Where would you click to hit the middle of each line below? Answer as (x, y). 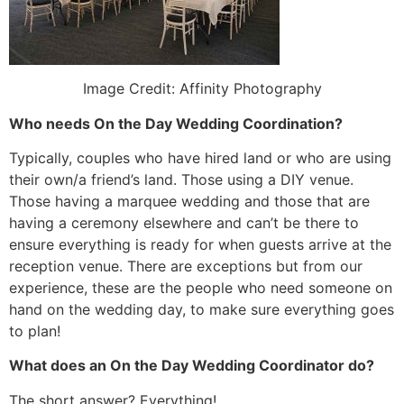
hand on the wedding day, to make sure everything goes (202, 309)
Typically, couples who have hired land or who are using (200, 157)
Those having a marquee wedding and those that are (189, 201)
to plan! (35, 331)
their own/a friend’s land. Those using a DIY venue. (181, 179)
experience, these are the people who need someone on (201, 287)
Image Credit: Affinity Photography (202, 89)
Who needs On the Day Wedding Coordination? (178, 123)
